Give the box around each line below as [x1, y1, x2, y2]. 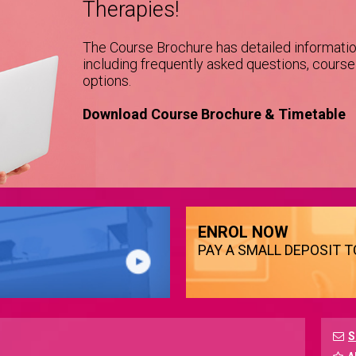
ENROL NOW [198, 222, 288, 242]
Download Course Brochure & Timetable [83, 106, 346, 123]
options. [83, 72, 131, 90]
